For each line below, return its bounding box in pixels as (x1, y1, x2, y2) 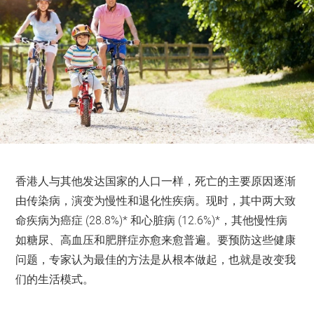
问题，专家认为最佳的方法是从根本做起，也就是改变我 (15, 253, 296, 267)
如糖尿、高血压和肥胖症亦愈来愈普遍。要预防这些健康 (15, 233, 296, 247)
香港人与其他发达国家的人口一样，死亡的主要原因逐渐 (15, 175, 296, 189)
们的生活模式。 (15, 273, 95, 287)
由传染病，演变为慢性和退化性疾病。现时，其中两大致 (15, 194, 296, 208)
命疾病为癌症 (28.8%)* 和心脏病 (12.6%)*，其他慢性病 (15, 214, 288, 228)
